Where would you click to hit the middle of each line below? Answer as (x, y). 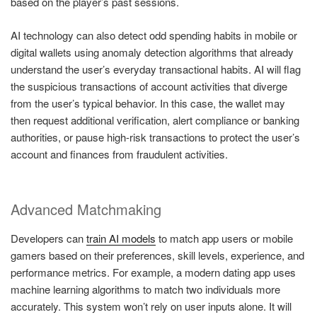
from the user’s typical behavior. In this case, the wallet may (148, 103)
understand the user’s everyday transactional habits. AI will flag (156, 69)
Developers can (48, 238)
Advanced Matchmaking (86, 209)
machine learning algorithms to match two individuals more (145, 289)
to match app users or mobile (224, 238)
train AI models (121, 238)
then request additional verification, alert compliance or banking (155, 120)
